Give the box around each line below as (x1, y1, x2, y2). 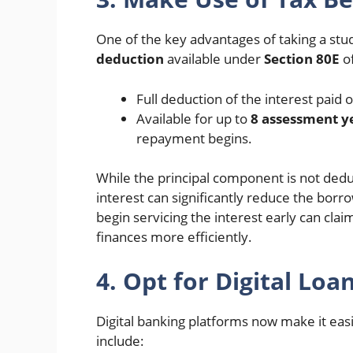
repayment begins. (136, 128, 252, 147)
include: (96, 331, 144, 350)
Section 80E (264, 50, 340, 68)
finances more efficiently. (96, 228, 252, 246)
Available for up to (136, 109, 251, 128)
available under (164, 50, 264, 68)
